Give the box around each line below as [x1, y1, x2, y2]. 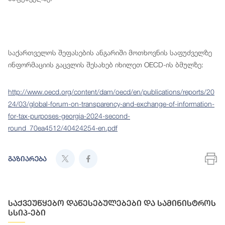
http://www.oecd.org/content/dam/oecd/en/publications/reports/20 [8, 87, 214, 96]
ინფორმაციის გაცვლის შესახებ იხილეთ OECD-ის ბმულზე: [8, 60, 203, 69]
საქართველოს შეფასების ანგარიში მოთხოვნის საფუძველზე [8, 48, 212, 57]
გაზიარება [8, 155, 47, 163]
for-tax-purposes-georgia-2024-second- [8, 111, 130, 121]
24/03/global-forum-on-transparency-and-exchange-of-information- [8, 99, 214, 108]
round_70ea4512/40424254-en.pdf [8, 124, 118, 133]
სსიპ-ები [8, 208, 46, 218]
